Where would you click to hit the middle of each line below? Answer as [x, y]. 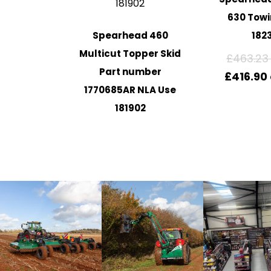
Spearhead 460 [130, 36]
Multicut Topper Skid [130, 54]
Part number [130, 72]
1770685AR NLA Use [130, 90]
